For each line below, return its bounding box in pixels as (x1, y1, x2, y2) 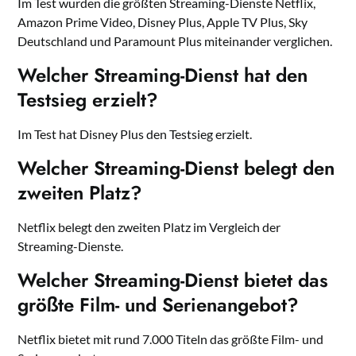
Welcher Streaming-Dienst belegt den (17, 154, 335, 183)
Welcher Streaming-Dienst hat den (17, 61, 308, 90)
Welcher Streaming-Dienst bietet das (17, 266, 329, 295)
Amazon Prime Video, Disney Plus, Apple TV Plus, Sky (17, 14, 308, 30)
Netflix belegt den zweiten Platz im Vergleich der (17, 219, 281, 235)
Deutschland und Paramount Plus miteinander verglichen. (17, 33, 333, 49)
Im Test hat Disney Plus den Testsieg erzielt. (17, 126, 253, 142)
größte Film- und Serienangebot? (17, 291, 300, 319)
